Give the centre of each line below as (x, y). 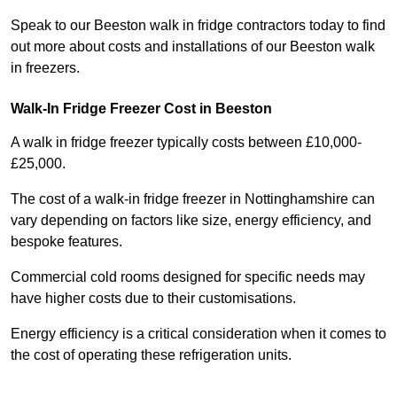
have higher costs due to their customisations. (153, 299)
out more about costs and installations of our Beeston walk (193, 47)
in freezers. (45, 68)
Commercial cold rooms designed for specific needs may (188, 277)
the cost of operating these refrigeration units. (151, 355)
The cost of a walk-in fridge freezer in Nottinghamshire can (193, 199)
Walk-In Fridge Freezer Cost (103, 109)
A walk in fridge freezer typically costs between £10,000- (186, 143)
